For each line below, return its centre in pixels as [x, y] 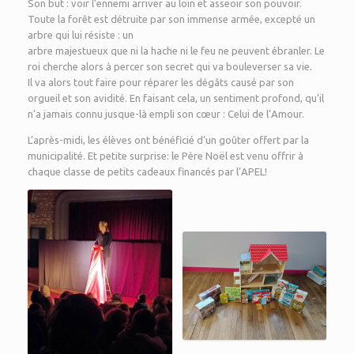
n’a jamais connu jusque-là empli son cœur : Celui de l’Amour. [166, 113]
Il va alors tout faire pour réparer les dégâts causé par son [161, 82]
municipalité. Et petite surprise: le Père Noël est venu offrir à [166, 155]
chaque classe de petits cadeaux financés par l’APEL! [147, 171]
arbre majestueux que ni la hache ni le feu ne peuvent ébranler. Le [176, 50]
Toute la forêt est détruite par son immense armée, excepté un [171, 19]
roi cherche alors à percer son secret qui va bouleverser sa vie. [170, 66]
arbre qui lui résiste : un [81, 34]
